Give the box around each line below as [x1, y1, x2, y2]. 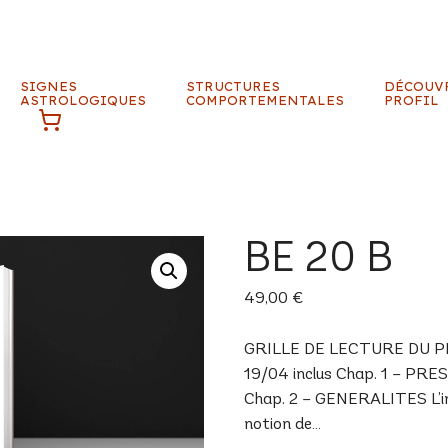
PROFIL [384, 92, 440, 108]
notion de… [244, 415, 322, 433]
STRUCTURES [186, 78, 281, 94]
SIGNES [20, 78, 78, 94]
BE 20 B [244, 239, 394, 283]
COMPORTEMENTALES [186, 92, 345, 108]
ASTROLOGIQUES [20, 92, 147, 108]
